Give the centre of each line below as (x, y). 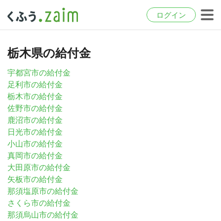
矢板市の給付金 (35, 179)
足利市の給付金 (35, 85)
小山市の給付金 (35, 144)
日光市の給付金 (35, 132)
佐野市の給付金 (35, 108)
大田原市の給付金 (39, 167)
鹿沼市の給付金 (35, 120)
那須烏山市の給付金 (43, 215)
